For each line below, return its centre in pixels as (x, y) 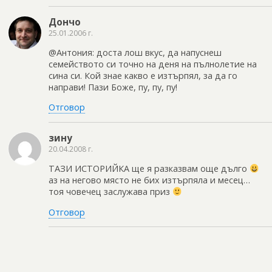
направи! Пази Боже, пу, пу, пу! (113, 87)
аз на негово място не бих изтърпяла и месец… (149, 180)
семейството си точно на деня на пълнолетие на (153, 64)
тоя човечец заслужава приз (110, 192)
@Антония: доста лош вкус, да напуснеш (135, 53)
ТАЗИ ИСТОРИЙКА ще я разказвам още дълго (149, 169)
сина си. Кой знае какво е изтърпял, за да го (143, 76)
